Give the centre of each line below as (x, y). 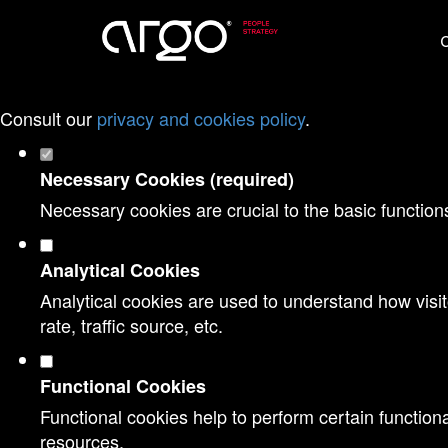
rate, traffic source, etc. (131, 325)
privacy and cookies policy (201, 118)
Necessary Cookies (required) (167, 179)
